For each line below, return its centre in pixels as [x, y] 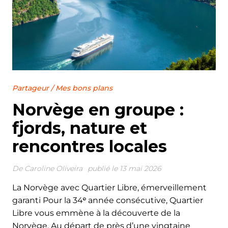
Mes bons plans [84, 88]
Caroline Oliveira [53, 168]
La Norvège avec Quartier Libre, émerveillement [109, 187]
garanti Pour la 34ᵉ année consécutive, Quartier [108, 200]
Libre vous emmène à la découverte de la [96, 213]
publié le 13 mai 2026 [124, 168]
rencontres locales [90, 146]
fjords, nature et [80, 128]
